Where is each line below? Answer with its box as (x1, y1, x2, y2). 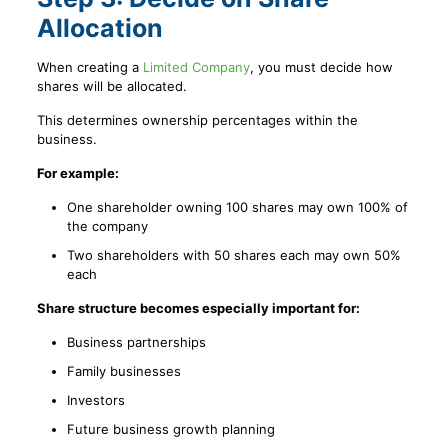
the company (66, 218, 148, 235)
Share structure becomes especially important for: (36, 300, 360, 317)
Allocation (36, 13, 163, 44)
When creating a (36, 59, 143, 76)
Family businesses (66, 363, 181, 380)
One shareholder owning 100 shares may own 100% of (66, 199, 408, 216)
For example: (36, 165, 119, 182)
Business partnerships (66, 334, 206, 351)
